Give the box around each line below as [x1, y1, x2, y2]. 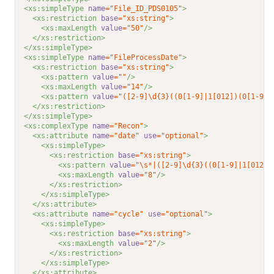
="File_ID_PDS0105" [105, 4, 183, 13]
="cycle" [109, 210, 144, 219]
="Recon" [109, 122, 144, 131]
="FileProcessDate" [105, 53, 183, 62]
